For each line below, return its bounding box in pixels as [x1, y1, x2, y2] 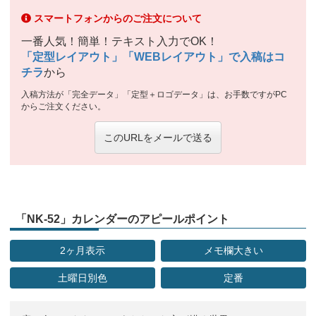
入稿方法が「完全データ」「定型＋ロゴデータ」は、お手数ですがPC [21, 89, 287, 99]
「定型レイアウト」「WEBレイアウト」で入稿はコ [21, 50, 285, 63]
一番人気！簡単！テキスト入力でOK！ [21, 35, 218, 47]
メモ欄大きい [204, 245, 263, 257]
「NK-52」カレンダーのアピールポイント [16, 212, 229, 225]
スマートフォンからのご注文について [34, 12, 202, 24]
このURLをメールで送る [104, 131, 212, 143]
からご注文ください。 [21, 101, 106, 111]
